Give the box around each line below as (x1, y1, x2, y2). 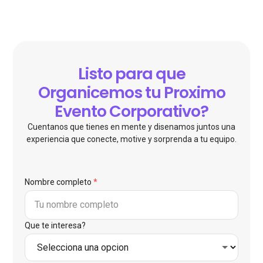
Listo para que (77, 63, 186, 85)
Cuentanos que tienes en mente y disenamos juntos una (28, 122, 235, 132)
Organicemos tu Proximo (38, 82, 225, 104)
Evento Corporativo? (55, 100, 208, 123)
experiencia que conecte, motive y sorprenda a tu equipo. (26, 134, 237, 144)
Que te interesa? (25, 221, 86, 231)
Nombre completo (25, 177, 92, 187)
